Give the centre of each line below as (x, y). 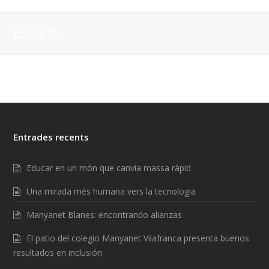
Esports (36, 33)
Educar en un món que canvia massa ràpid (109, 168)
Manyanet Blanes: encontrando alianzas (104, 214)
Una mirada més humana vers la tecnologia (111, 191)
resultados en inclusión (58, 252)
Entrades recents (51, 137)
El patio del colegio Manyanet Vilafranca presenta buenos (138, 238)
